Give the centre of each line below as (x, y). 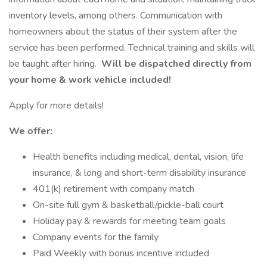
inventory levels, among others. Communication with (116, 15)
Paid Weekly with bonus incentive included (121, 253)
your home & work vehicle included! (90, 80)
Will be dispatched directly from (175, 64)
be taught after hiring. (54, 64)
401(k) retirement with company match (114, 189)
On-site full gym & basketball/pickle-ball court (128, 205)
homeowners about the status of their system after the (123, 32)
